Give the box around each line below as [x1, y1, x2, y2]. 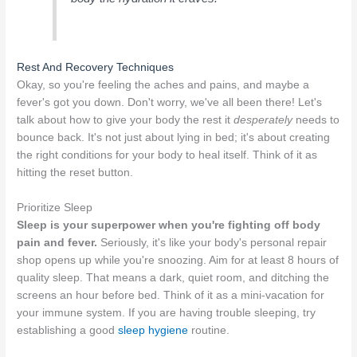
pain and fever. [17, 236, 98, 249]
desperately [233, 113, 293, 126]
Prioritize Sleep [17, 201, 93, 214]
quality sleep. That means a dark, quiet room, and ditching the [17, 271, 330, 284]
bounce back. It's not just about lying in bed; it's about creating [17, 131, 331, 143]
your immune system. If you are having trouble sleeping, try [17, 306, 316, 319]
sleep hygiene [118, 324, 189, 336]
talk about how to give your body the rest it [17, 113, 234, 126]
